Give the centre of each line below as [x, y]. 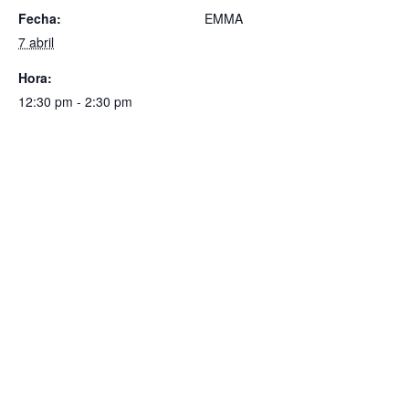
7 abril [36, 42]
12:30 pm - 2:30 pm [75, 101]
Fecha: [40, 18]
